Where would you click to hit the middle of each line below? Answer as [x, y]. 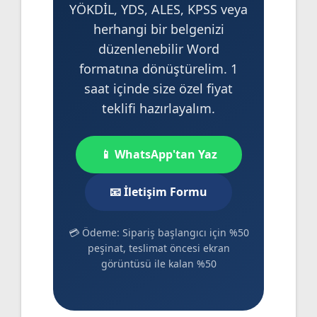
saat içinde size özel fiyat [158, 88]
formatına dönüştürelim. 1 [158, 68]
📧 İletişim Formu [158, 191]
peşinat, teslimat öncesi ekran [158, 248]
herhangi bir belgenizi [158, 29]
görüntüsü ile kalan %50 [158, 263]
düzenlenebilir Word [158, 48]
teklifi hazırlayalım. [158, 108]
